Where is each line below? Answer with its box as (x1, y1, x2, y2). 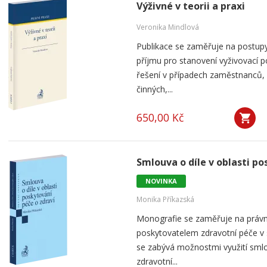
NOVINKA (145, 176, 177, 185)
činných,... (136, 83, 173, 95)
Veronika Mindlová (136, 22, 199, 32)
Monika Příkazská (136, 194, 194, 204)
